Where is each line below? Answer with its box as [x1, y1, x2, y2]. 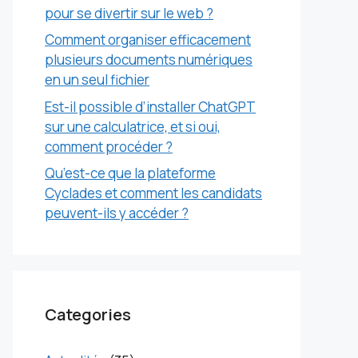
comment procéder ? [45, 137, 173, 156]
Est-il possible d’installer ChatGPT [45, 97, 256, 116]
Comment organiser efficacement [45, 30, 251, 49]
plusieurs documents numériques [45, 50, 253, 69]
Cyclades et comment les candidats [45, 184, 262, 202]
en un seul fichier [45, 70, 149, 89]
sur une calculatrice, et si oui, [45, 117, 221, 136]
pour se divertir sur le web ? [45, 3, 213, 22]
